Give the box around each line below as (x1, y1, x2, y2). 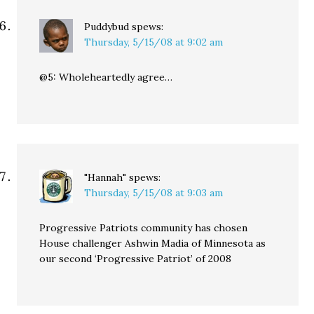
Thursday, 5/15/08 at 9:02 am (84, 36, 224, 48)
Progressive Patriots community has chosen (39, 221, 248, 234)
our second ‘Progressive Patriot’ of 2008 (39, 252, 232, 265)
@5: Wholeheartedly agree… (39, 71, 173, 83)
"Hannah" (84, 171, 127, 184)
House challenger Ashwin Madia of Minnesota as (39, 237, 266, 250)
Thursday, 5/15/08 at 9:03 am (84, 186, 224, 199)
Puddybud (84, 20, 130, 33)
